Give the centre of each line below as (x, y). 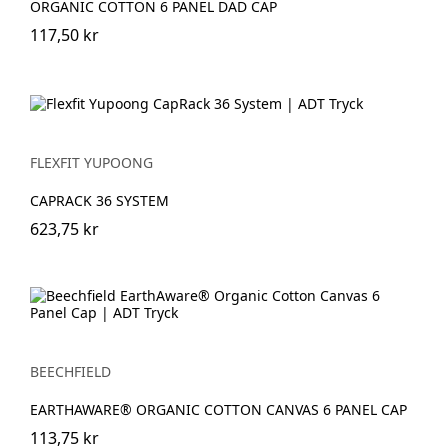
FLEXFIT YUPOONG (91, 162)
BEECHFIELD (70, 371)
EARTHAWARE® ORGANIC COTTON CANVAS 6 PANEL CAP (218, 409)
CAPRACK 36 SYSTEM (99, 200)
